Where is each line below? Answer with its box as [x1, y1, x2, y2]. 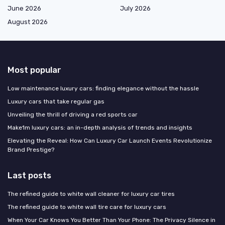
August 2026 [8, 18, 48, 26]
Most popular [8, 65, 61, 75]
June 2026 [8, 5, 41, 13]
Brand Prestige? [8, 146, 54, 154]
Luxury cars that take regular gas [8, 98, 104, 105]
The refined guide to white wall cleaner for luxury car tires [8, 190, 175, 198]
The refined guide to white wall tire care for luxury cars [8, 203, 166, 211]
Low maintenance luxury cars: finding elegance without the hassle [8, 85, 199, 92]
